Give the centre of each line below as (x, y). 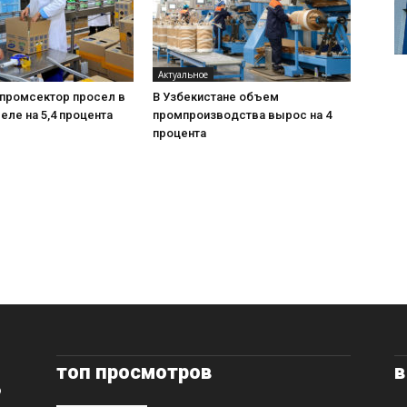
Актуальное (183, 74)
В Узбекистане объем (216, 97)
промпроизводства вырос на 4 (242, 115)
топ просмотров (134, 372)
